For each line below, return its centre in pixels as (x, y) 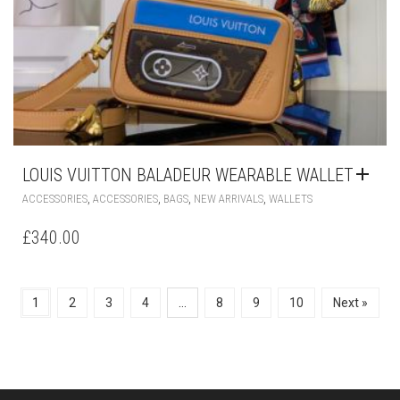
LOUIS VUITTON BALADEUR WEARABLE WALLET (188, 175)
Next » (350, 302)
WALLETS (291, 198)
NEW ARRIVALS (229, 198)
